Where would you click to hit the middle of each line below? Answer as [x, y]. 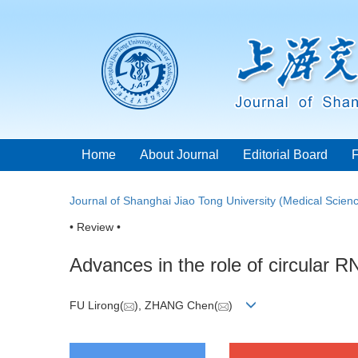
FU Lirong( [97, 306]
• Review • [95, 227]
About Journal [179, 155]
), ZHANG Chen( [176, 306]
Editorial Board [285, 155]
